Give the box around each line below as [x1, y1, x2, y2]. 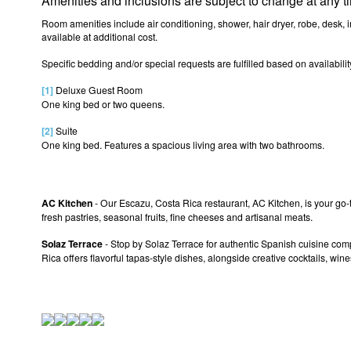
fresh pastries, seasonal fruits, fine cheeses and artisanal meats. [42, 209, 313, 223]
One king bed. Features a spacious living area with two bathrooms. [42, 137, 324, 151]
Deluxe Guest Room [56, 82, 143, 96]
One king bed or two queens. [42, 96, 165, 110]
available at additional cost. [42, 29, 157, 43]
